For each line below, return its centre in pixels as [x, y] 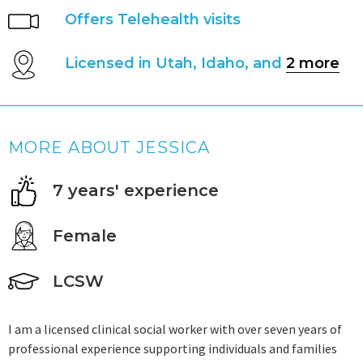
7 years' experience [136, 190]
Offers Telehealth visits [153, 19]
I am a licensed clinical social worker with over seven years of [175, 329]
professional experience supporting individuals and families [173, 348]
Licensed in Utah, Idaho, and [175, 63]
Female [85, 236]
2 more [313, 63]
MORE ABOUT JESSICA [109, 147]
